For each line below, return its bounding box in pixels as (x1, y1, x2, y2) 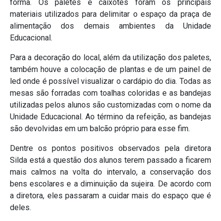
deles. (10, 203, 31, 213)
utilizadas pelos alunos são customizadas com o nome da (10, 100, 211, 110)
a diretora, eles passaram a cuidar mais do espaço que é (10, 191, 211, 201)
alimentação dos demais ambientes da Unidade (10, 21, 211, 31)
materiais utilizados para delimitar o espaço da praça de (10, 9, 211, 19)
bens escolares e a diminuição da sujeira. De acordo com (10, 179, 211, 189)
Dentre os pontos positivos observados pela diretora (10, 144, 211, 153)
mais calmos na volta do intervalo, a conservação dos (10, 167, 211, 177)
